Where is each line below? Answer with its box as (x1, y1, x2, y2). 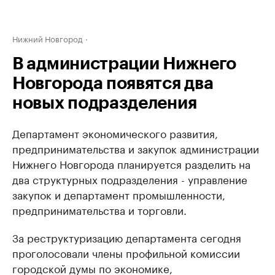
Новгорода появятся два (12, 75, 214, 92)
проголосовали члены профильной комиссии (12, 244, 240, 260)
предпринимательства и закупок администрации (12, 140, 259, 156)
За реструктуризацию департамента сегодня (12, 229, 241, 245)
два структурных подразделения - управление (12, 171, 247, 187)
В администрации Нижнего (12, 55, 237, 72)
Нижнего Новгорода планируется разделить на (12, 155, 250, 171)
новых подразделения (12, 95, 197, 112)
